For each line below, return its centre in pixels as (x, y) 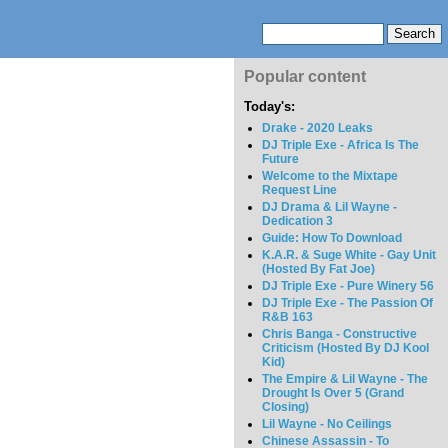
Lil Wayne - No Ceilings (327, 424)
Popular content (305, 76)
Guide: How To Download (332, 238)
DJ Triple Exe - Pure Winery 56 (348, 286)
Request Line (300, 190)
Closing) (286, 407)
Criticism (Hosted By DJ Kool (346, 348)
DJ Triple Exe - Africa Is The (341, 145)
